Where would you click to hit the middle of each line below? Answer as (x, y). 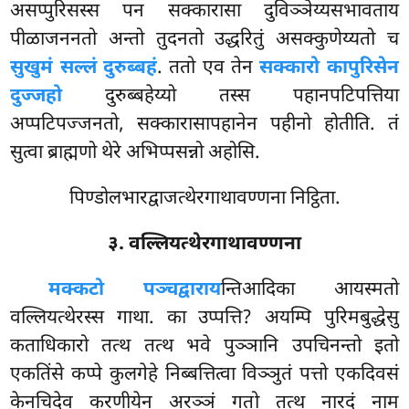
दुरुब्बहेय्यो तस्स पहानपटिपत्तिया (231, 97)
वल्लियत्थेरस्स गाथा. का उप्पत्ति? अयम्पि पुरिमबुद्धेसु (204, 318)
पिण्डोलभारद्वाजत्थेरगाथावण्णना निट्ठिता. (204, 199)
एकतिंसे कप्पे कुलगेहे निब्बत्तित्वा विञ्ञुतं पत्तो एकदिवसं (204, 375)
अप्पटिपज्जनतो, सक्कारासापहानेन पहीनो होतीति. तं (204, 126)
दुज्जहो (37, 97)
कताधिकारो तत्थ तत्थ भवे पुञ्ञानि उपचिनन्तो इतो (204, 346)
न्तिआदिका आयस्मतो (309, 290)
